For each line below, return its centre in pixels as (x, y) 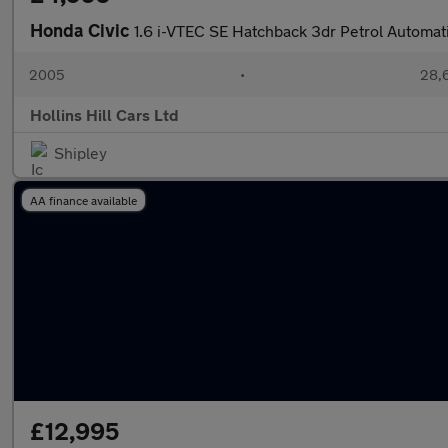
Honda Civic (82, 30)
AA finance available (83, 200)
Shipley (80, 152)
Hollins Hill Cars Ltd (104, 114)
